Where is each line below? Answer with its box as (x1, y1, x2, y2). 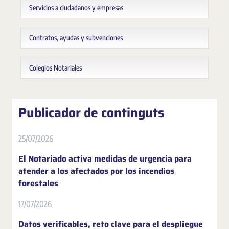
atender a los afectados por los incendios (18, 164, 174, 177)
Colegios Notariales (29, 63, 82, 72)
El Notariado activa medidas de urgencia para (18, 152, 192, 165)
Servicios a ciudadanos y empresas (29, 3, 123, 12)
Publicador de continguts (18, 102, 164, 123)
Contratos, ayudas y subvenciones (29, 33, 123, 42)
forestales (18, 176, 58, 190)
